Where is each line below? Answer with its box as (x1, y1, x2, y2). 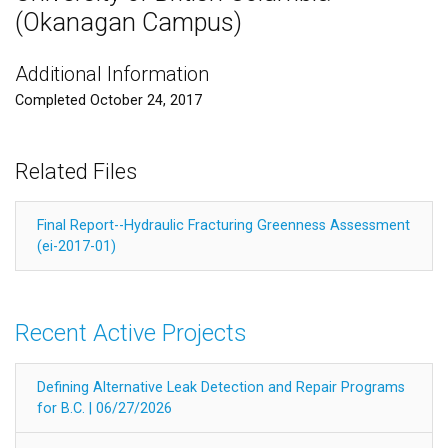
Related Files (15, 158, 137, 184)
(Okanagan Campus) (15, 7, 242, 37)
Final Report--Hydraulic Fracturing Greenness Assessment (37, 216, 410, 234)
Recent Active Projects (15, 318, 246, 347)
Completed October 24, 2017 (15, 91, 202, 109)
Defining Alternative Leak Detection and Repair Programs (37, 378, 405, 396)
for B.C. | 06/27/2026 (37, 399, 172, 417)
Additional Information (15, 61, 209, 86)
